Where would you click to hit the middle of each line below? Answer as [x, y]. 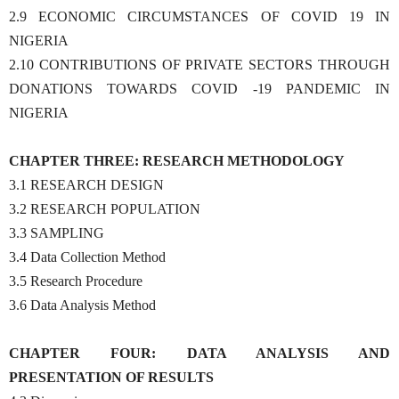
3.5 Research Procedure [76, 281]
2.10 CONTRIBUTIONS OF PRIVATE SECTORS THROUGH [199, 64]
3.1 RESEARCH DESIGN [86, 184]
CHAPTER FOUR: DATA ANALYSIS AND [199, 353]
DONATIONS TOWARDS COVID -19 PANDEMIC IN [199, 88]
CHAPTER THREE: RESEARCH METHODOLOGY [177, 160]
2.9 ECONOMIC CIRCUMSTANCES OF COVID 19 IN [199, 16]
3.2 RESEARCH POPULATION [105, 208]
